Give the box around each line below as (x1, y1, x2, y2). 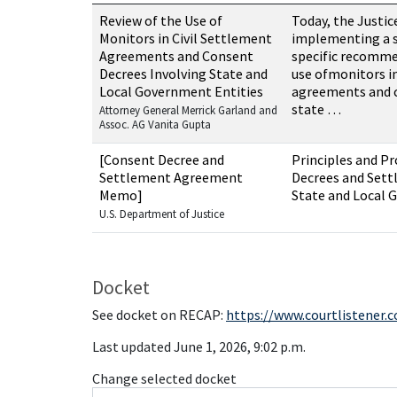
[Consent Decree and (99, 151, 224, 168)
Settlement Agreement (99, 168, 243, 186)
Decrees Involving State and (99, 65, 268, 82)
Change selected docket (92, 370, 237, 387)
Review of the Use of (99, 12, 222, 29)
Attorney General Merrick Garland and (99, 103, 277, 118)
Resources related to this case (91, 4, 273, 21)
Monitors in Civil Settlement (99, 29, 272, 47)
